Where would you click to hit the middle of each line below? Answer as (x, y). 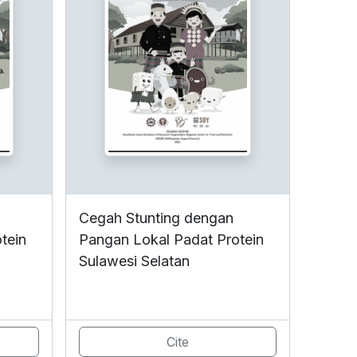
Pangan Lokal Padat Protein (171, 240)
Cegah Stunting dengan (156, 218)
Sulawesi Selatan (134, 261)
